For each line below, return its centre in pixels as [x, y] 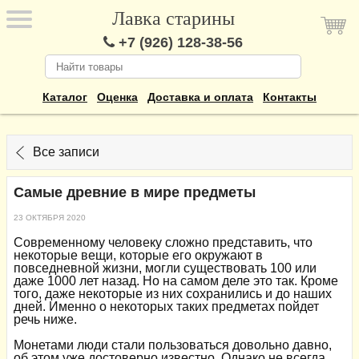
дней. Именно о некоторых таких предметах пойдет [166, 306]
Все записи [66, 151]
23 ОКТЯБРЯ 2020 [50, 217]
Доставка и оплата [200, 97]
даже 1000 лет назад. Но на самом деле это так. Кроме [176, 280]
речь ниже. [45, 319]
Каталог [65, 97]
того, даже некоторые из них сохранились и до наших [173, 293]
